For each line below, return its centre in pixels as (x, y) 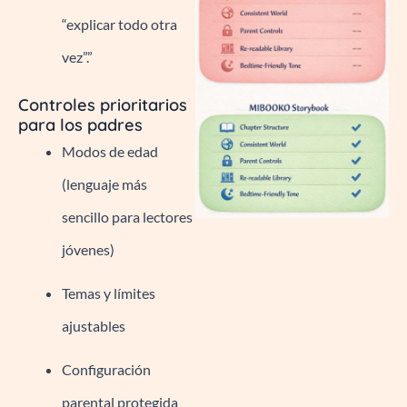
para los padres (80, 124)
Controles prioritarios (103, 104)
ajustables (94, 325)
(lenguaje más (104, 184)
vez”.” (77, 56)
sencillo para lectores (127, 216)
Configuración (106, 369)
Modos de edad (110, 151)
